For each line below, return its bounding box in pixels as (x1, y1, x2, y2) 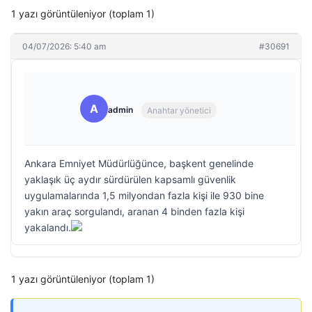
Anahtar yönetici (147, 104, 211, 116)
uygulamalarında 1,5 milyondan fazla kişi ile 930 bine (24, 189, 264, 201)
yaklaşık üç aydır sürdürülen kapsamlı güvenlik (24, 173, 236, 185)
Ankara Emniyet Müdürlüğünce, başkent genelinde (24, 157, 253, 169)
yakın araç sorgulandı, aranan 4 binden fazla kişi (24, 205, 244, 217)
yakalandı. (24, 221, 71, 233)
